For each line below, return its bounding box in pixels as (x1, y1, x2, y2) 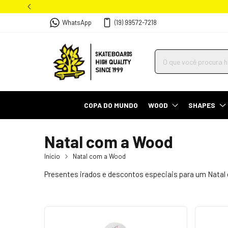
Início (44, 152, 60, 160)
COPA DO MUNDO (84, 100, 138, 109)
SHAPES (188, 100, 216, 109)
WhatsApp (62, 18, 92, 27)
